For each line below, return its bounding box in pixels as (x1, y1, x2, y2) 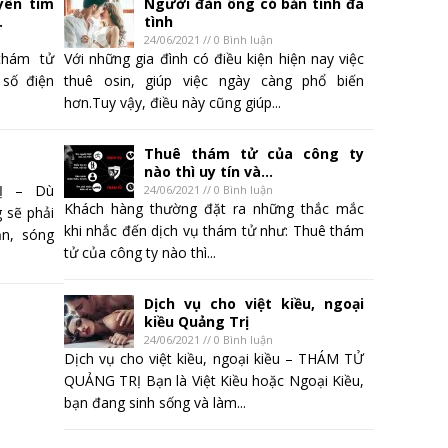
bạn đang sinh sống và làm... (64, 393, 246, 413)
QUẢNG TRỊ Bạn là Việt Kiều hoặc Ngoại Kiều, (64, 371, 364, 391)
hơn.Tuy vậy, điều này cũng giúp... (64, 93, 281, 113)
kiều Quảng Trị (144, 312, 249, 332)
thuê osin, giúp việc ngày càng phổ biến (64, 71, 364, 91)
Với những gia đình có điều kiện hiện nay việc (64, 49, 364, 69)
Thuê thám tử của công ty (144, 144, 364, 164)
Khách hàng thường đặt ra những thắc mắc (64, 199, 364, 219)
